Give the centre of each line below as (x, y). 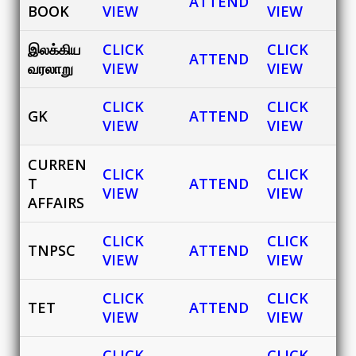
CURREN (57, 164)
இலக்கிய (54, 49)
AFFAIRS (56, 202)
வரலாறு (50, 68)
